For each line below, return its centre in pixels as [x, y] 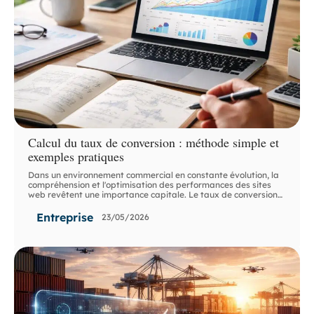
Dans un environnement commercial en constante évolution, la [154, 175]
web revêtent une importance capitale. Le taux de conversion [153, 194]
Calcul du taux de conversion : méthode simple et [154, 142]
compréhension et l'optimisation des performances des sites [150, 184]
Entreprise [65, 217]
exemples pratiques [76, 156]
